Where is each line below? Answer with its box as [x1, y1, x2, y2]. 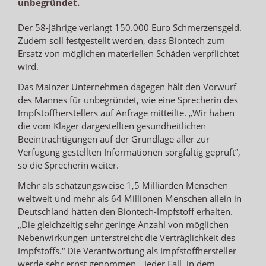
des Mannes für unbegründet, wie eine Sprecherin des [18, 93, 238, 106]
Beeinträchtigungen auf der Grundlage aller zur [18, 132, 210, 145]
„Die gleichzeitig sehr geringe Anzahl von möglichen [18, 218, 229, 230]
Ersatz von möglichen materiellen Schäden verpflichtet [18, 47, 239, 59]
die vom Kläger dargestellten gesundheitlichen [18, 119, 206, 132]
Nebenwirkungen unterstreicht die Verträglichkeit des [18, 231, 235, 243]
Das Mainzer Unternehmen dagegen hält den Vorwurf [18, 80, 236, 93]
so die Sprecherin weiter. [18, 159, 119, 171]
